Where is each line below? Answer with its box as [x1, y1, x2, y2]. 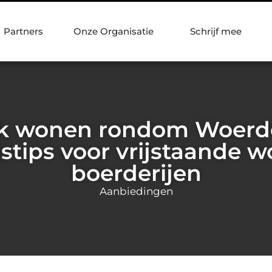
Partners [4, 25, 43, 37]
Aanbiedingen [99, 185, 173, 197]
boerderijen [70, 159, 202, 186]
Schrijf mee [190, 25, 242, 37]
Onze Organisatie [73, 25, 154, 37]
